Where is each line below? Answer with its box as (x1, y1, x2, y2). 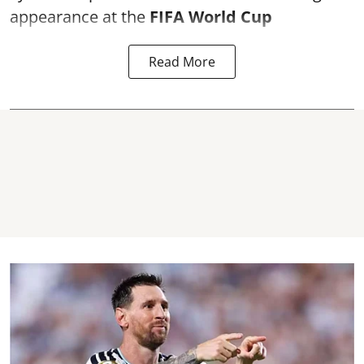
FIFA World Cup (149, 6, 272, 28)
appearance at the (10, 6, 149, 28)
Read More (149, 53, 215, 71)
